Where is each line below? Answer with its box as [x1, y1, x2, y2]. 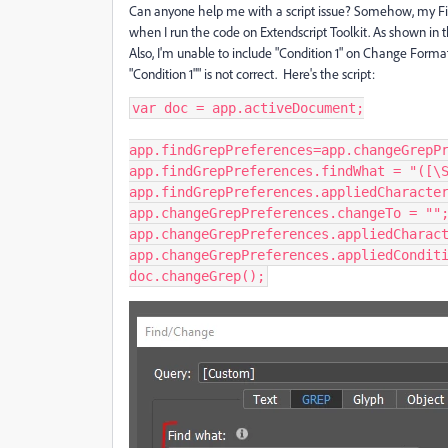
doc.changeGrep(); [129, 268, 265, 284]
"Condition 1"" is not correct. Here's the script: [129, 65, 375, 82]
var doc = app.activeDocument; [132, 100, 364, 116]
